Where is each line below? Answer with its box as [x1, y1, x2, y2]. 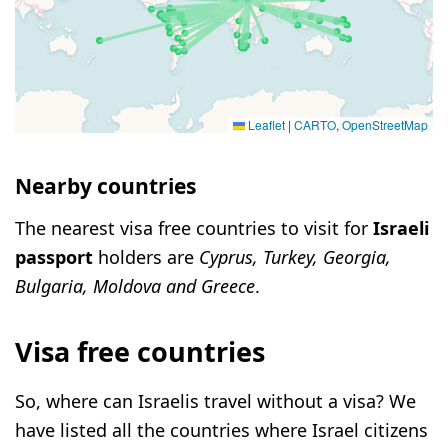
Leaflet [245, 116, 285, 134]
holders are [93, 244, 199, 269]
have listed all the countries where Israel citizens [15, 418, 428, 443]
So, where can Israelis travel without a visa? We [15, 389, 416, 414]
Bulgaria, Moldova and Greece [15, 273, 255, 298]
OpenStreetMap [342, 116, 428, 134]
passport [15, 244, 93, 269]
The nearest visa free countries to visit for [15, 215, 373, 240]
